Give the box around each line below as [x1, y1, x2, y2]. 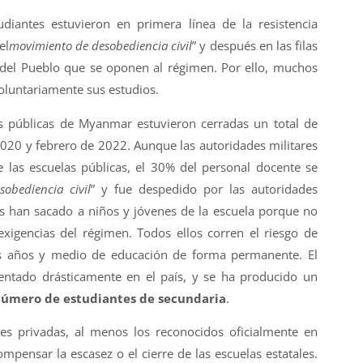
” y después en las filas [192, 37, 318, 54]
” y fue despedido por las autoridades [91, 180, 318, 197]
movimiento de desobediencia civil [9, 37, 193, 54]
